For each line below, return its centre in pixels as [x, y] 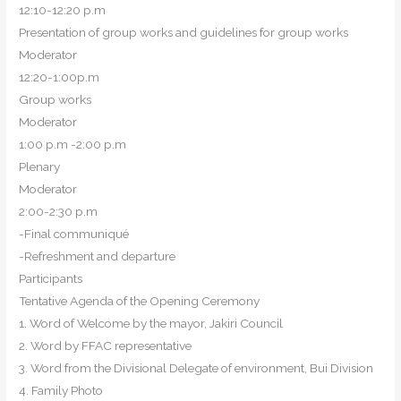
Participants [51, 279]
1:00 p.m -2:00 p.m [73, 145]
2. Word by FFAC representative [106, 346]
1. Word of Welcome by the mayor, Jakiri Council [151, 324]
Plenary [40, 167]
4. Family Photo [61, 391]
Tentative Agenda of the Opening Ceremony [140, 301]
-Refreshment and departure [98, 256]
